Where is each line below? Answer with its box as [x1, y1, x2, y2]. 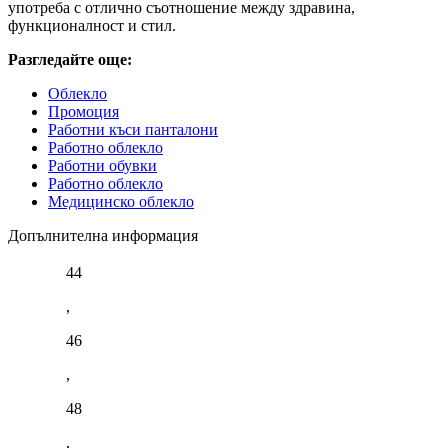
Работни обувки [48, 156, 157, 174]
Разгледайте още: [8, 50, 132, 68]
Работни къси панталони [48, 120, 218, 138]
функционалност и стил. [8, 16, 176, 34]
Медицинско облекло [48, 192, 194, 210]
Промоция [48, 102, 119, 120]
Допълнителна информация [8, 226, 198, 244]
